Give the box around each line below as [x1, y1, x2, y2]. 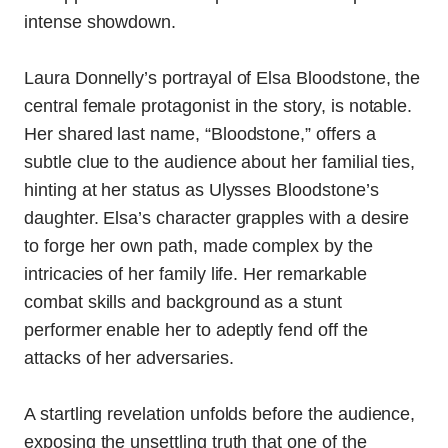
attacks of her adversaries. [24, 348, 234, 369]
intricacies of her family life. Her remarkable [24, 264, 367, 285]
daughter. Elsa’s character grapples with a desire [24, 208, 410, 229]
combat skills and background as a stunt [24, 292, 342, 313]
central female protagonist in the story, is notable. [24, 96, 413, 117]
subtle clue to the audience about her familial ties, [24, 152, 416, 173]
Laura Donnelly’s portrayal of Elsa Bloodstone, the [24, 68, 421, 89]
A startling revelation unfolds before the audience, [24, 404, 416, 425]
